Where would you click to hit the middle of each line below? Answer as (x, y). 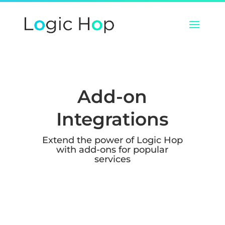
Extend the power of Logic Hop (112, 140)
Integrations (112, 119)
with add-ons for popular (113, 150)
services (112, 159)
